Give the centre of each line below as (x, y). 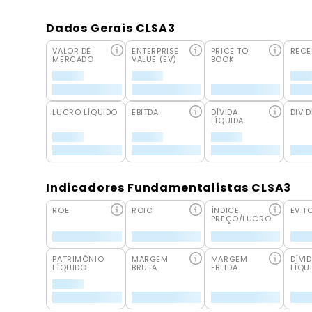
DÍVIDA (224, 112)
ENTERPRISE (155, 50)
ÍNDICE (225, 211)
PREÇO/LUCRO (241, 219)
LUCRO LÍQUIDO (85, 112)
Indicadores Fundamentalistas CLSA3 (169, 187)
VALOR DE (72, 50)
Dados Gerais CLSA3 (111, 28)
